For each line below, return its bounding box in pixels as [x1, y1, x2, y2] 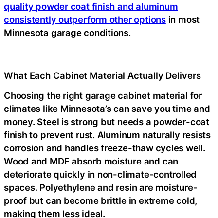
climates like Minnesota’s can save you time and [4, 103, 210, 114]
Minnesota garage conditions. [4, 27, 131, 38]
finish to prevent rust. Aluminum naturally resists [4, 129, 211, 140]
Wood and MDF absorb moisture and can [4, 156, 179, 166]
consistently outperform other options [4, 14, 166, 25]
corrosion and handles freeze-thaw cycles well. [4, 143, 205, 153]
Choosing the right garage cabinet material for [4, 90, 202, 101]
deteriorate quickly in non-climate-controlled [4, 169, 197, 180]
